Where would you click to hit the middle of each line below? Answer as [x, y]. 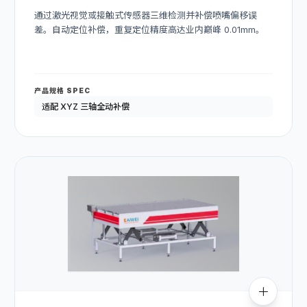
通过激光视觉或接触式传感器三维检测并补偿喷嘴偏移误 [146, 15]
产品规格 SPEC [62, 91]
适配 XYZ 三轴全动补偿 [85, 107]
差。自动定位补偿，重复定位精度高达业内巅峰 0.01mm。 [149, 30]
